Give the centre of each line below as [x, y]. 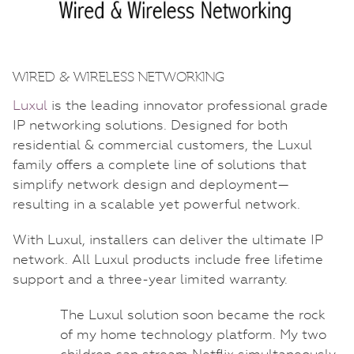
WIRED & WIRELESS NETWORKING [119, 76]
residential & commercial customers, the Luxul [162, 144]
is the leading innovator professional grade [188, 105]
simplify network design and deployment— [151, 184]
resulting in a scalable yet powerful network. [156, 203]
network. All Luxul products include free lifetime [168, 259]
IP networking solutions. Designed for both [150, 124]
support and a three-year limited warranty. [150, 279]
